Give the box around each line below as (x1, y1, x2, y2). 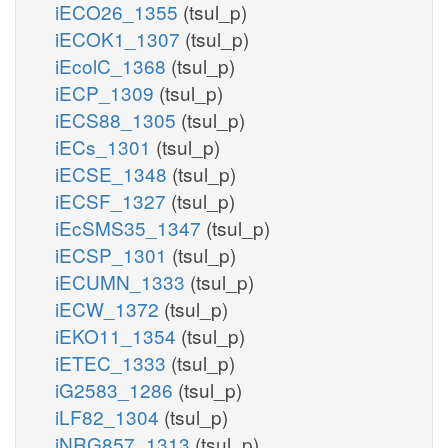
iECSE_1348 (55, 159, 172, 187)
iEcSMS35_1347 (55, 213, 206, 241)
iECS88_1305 (55, 105, 181, 133)
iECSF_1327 (55, 186, 171, 214)
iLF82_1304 (55, 402, 164, 430)
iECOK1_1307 (55, 24, 185, 52)
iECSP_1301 (55, 240, 172, 268)
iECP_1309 (55, 78, 159, 106)
